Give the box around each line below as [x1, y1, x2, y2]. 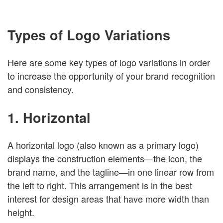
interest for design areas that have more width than [7, 192, 209, 206]
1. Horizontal [7, 108, 91, 127]
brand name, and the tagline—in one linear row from [7, 165, 214, 179]
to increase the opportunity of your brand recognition [7, 69, 215, 83]
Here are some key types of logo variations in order [7, 56, 210, 69]
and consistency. [7, 83, 74, 96]
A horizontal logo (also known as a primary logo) [7, 138, 199, 152]
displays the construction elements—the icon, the [7, 152, 202, 165]
